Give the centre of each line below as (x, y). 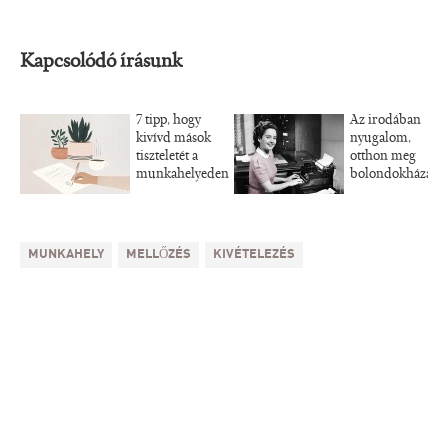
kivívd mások (173, 138)
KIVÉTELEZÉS (254, 254)
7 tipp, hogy (168, 120)
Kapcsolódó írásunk (103, 61)
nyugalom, (380, 138)
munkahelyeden (182, 174)
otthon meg (383, 156)
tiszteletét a (167, 156)
